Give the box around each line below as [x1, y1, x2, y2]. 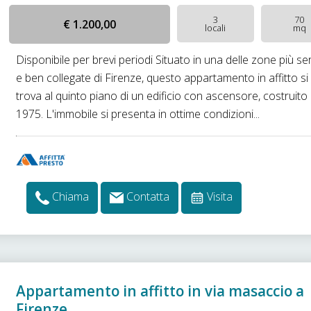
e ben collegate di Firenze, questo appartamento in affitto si [16, 70, 309, 85]
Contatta [126, 189, 170, 205]
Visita [207, 189, 233, 205]
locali [205, 22, 226, 34]
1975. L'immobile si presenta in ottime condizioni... [16, 106, 260, 121]
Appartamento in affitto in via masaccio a [16, 281, 305, 301]
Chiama [52, 189, 90, 205]
